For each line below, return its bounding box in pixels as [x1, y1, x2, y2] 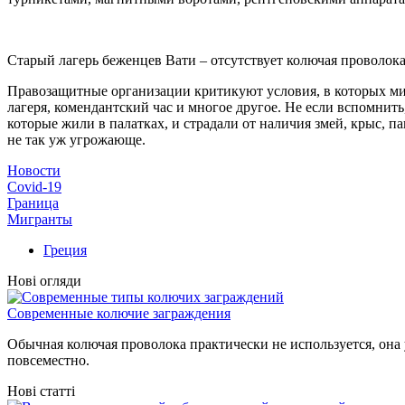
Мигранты [7, 211, 72, 227]
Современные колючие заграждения [7, 305, 231, 321]
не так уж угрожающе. [7, 131, 146, 147]
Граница [7, 194, 59, 211]
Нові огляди [7, 272, 81, 288]
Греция [43, 241, 87, 258]
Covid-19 [7, 178, 61, 194]
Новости [7, 162, 61, 178]
